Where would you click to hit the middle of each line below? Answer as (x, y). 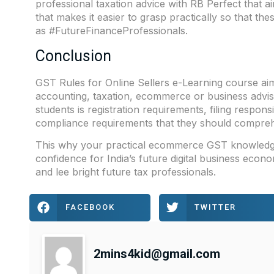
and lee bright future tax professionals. (126, 172)
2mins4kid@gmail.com (157, 254)
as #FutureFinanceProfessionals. (112, 31)
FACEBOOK (90, 207)
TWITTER (215, 207)
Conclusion (73, 56)
